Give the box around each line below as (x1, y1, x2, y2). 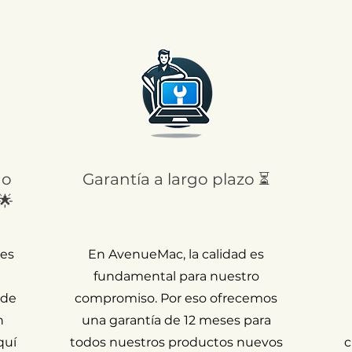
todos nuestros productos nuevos (69, 334, 283, 350)
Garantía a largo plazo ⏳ (82, 169, 270, 189)
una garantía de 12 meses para (81, 312, 271, 328)
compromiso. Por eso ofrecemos (75, 290, 277, 306)
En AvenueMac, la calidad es (88, 246, 264, 262)
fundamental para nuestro (93, 268, 259, 284)
